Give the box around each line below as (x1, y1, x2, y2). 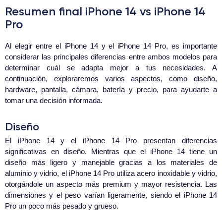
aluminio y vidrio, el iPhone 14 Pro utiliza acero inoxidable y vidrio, (5, 169, 217, 178)
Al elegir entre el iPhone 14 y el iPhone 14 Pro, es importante (5, 42, 217, 51)
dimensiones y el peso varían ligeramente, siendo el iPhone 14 (5, 191, 217, 200)
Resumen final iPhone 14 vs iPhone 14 (5, 4, 206, 19)
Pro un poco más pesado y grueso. (5, 202, 118, 211)
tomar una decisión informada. (5, 96, 103, 105)
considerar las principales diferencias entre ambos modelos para (5, 53, 217, 61)
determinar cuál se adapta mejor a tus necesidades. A (5, 63, 217, 72)
